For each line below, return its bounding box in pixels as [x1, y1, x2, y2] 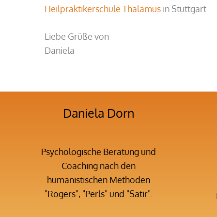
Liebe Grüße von [45, 31, 109, 42]
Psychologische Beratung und [41, 146, 156, 157]
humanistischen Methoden [46, 174, 150, 185]
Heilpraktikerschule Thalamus [45, 3, 161, 14]
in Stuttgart [161, 3, 206, 14]
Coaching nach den [61, 160, 136, 171]
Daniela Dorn [62, 105, 134, 121]
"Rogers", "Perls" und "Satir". [44, 188, 153, 199]
